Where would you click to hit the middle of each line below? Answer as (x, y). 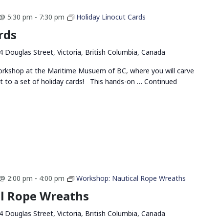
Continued (160, 82)
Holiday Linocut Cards (111, 17)
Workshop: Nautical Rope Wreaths (131, 178)
